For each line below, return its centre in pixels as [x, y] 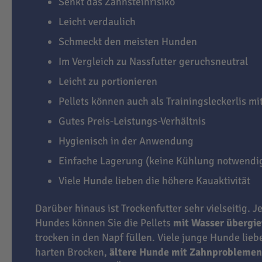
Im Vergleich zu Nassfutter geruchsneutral [153, 61]
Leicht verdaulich [97, 21]
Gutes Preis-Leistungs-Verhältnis [132, 121]
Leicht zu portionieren [108, 81]
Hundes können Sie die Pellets [104, 223]
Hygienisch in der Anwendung [126, 141]
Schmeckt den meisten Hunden [128, 41]
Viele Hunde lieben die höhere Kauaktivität [154, 180]
